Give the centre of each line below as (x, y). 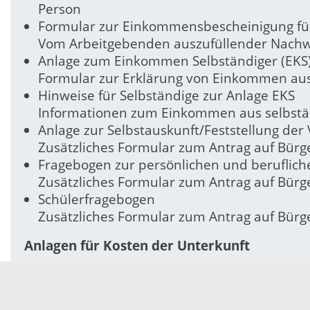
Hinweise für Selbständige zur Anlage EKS (166, 96)
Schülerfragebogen (97, 200)
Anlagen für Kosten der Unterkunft (137, 245)
